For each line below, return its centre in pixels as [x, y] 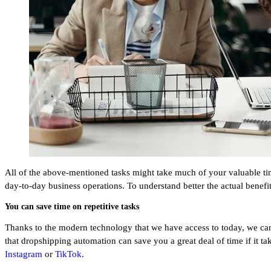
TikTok [68, 254]
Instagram [24, 254]
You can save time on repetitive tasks [72, 206]
